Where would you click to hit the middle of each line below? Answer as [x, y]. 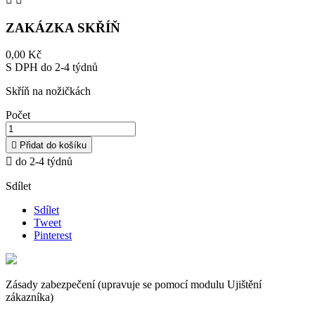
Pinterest [53, 236]
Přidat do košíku [53, 146]
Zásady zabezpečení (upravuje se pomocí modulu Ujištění [134, 285]
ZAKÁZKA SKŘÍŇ [63, 27]
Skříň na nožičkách [50, 91]
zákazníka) [30, 297]
